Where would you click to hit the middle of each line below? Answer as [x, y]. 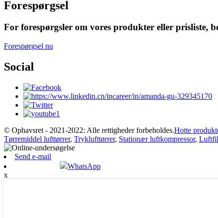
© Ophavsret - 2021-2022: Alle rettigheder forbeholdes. [89, 130]
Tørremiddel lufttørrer [37, 139]
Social [19, 66]
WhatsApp [84, 166]
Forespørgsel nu [28, 46]
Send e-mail [33, 156]
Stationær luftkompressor [157, 139]
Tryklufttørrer [94, 139]
